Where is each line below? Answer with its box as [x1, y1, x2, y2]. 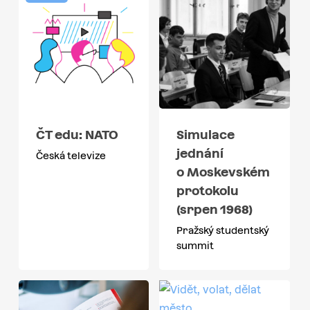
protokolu [176, 183, 239, 198]
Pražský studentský [176, 224, 270, 236]
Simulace [176, 127, 235, 142]
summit [176, 239, 215, 251]
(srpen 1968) [176, 201, 253, 217]
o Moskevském [176, 164, 271, 179]
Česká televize [35, 149, 106, 161]
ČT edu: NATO [35, 127, 118, 142]
